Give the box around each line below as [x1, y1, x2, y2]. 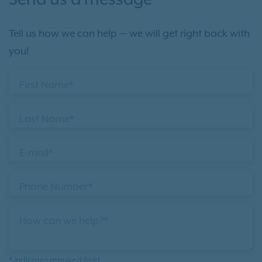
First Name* [19, 80, 74, 92]
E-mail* [19, 147, 53, 160]
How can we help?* [19, 215, 108, 227]
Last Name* [19, 113, 74, 126]
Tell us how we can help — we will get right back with [9, 28, 250, 40]
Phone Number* [19, 181, 93, 194]
